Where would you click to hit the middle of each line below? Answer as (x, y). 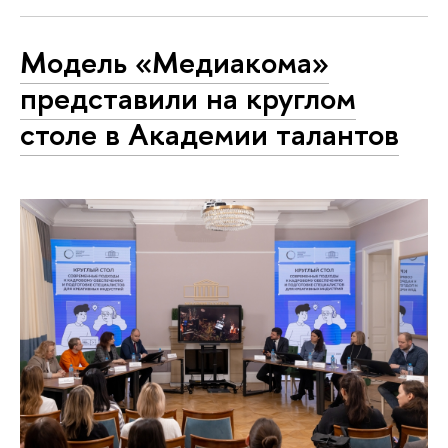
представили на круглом (188, 98)
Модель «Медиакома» (174, 62)
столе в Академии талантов (209, 134)
